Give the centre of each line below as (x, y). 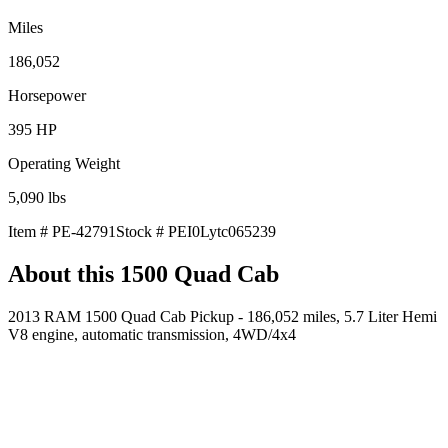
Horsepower (47, 95)
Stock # (142, 231)
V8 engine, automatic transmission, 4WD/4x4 (152, 334)
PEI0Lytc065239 (222, 231)
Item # (30, 231)
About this (64, 273)
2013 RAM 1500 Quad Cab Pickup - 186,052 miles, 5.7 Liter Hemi (222, 316)
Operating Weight (64, 163)
